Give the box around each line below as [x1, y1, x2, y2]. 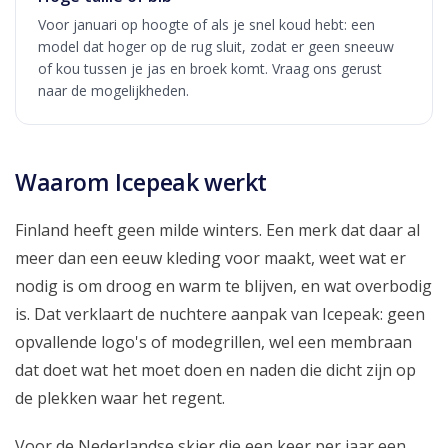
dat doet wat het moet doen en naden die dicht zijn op [15, 358, 416, 381]
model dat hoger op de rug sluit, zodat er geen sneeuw [38, 36, 394, 56]
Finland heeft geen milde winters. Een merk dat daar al [15, 218, 420, 241]
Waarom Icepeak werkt [15, 165, 267, 198]
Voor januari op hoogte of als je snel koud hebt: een [38, 14, 375, 34]
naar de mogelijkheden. [38, 80, 189, 100]
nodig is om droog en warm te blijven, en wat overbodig [15, 274, 432, 297]
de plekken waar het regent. [15, 386, 225, 409]
